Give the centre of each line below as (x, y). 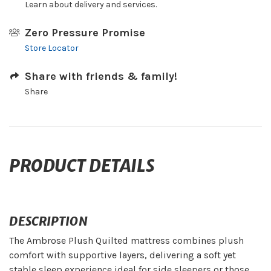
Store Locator (51, 48)
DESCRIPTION (48, 221)
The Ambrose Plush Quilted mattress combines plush (126, 241)
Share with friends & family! (101, 77)
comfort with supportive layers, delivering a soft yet (122, 255)
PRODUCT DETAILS (82, 166)
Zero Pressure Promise (85, 33)
